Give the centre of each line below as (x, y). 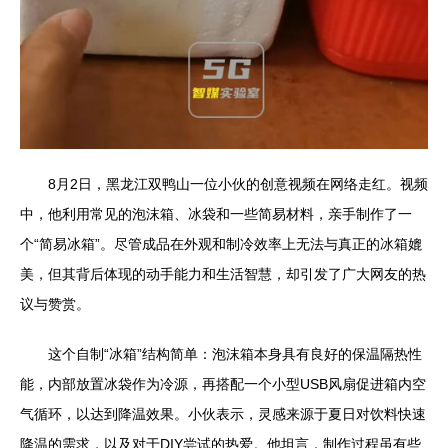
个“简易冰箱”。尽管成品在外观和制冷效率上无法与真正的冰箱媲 (221, 243)
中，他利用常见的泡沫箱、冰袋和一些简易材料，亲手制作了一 (216, 213)
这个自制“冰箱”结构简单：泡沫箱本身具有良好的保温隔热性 (235, 353)
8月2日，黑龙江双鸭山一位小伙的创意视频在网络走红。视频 (238, 183)
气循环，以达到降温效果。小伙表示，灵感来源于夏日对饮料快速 (223, 413)
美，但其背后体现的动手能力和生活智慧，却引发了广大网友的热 (223, 273)
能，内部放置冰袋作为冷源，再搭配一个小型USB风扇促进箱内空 (223, 383)
